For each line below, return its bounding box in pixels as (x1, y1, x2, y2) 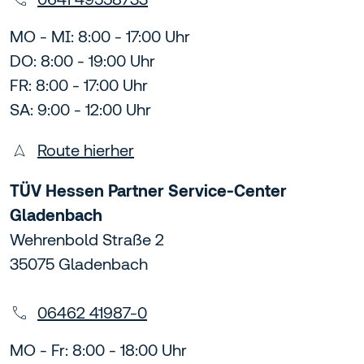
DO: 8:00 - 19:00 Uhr (10, 51, 155, 71)
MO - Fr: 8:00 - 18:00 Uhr (10, 340, 187, 360)
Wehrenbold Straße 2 (10, 230, 164, 249)
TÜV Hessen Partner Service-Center (10, 181, 287, 201)
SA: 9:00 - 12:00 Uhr (10, 100, 151, 119)
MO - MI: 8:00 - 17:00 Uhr (10, 27, 190, 46)
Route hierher (37, 141, 134, 160)
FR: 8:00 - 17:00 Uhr (10, 76, 148, 95)
